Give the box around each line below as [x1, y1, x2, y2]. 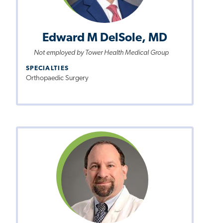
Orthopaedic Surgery [26, 75, 89, 83]
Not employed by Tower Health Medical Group [33, 49, 169, 57]
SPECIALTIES [26, 65, 69, 72]
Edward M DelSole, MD [42, 32, 168, 45]
